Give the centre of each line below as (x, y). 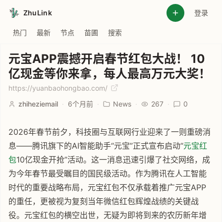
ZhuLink (38, 13)
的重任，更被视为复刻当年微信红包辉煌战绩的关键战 (104, 201)
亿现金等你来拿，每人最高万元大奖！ (110, 74)
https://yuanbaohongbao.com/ (59, 88)
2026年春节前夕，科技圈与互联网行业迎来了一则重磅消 (110, 132)
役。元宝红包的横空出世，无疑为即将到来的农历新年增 (108, 215)
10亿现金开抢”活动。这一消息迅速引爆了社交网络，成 (113, 160)
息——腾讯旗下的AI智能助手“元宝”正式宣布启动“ (96, 146)
